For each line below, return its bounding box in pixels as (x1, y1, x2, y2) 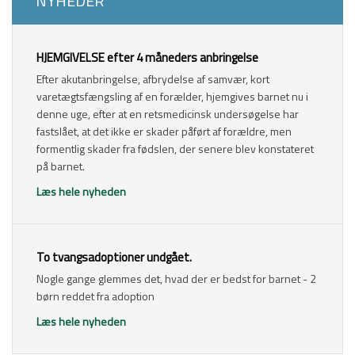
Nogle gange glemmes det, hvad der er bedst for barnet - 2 (36, 270, 316, 287)
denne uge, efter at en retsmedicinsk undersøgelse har (36, 105, 299, 122)
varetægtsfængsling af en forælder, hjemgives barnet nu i (36, 88, 308, 105)
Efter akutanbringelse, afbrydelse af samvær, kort (36, 71, 269, 87)
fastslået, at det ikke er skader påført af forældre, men (36, 123, 292, 139)
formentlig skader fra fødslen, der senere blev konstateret (36, 140, 314, 157)
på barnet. (36, 158, 85, 174)
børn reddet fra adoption (36, 288, 155, 304)
